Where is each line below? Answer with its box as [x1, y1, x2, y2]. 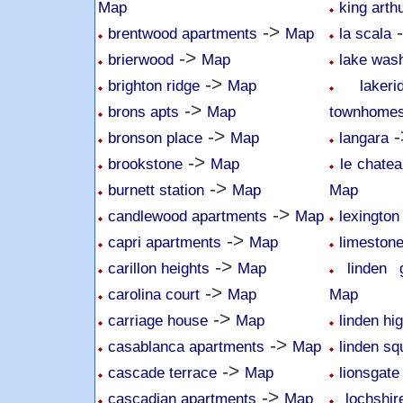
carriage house [108, 311, 208, 329]
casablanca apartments [108, 337, 264, 355]
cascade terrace [108, 363, 217, 381]
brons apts [108, 103, 179, 121]
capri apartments [108, 233, 221, 251]
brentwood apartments [108, 24, 257, 42]
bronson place [108, 129, 202, 147]
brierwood [108, 50, 174, 68]
